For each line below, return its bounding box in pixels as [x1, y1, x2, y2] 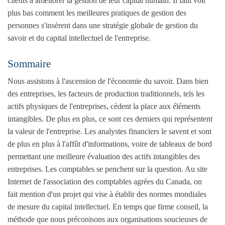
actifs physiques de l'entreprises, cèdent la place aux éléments [8, 102, 200, 111]
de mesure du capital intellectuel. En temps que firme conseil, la [8, 202, 208, 211]
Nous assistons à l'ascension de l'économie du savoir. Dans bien [8, 77, 208, 86]
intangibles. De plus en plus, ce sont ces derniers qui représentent [8, 115, 212, 124]
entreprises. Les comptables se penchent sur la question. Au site [8, 165, 207, 174]
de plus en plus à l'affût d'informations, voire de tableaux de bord [8, 140, 212, 149]
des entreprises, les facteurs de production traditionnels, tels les [8, 89, 204, 98]
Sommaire [8, 58, 51, 70]
